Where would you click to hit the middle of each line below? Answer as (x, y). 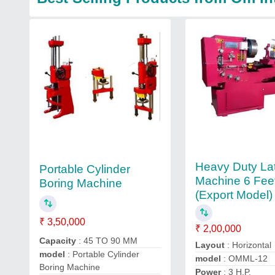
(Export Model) (234, 195)
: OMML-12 (245, 258)
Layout (210, 245)
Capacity (58, 241)
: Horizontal (248, 245)
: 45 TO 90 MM (107, 241)
